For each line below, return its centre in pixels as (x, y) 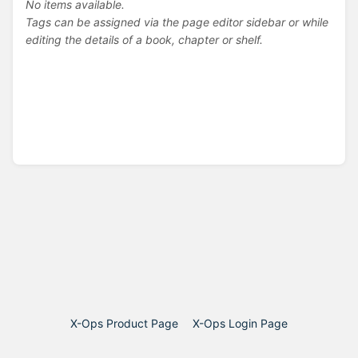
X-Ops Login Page (240, 323)
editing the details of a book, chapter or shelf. (144, 39)
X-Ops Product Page (124, 323)
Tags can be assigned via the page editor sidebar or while (177, 22)
